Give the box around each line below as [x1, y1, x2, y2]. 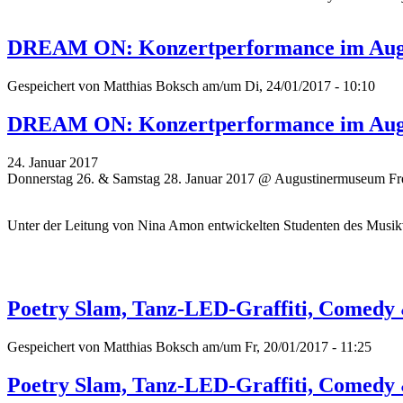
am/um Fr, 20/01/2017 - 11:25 [199, 338, 372, 354]
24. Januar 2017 [7, 154, 98, 170]
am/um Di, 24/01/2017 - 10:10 [199, 78, 375, 94]
